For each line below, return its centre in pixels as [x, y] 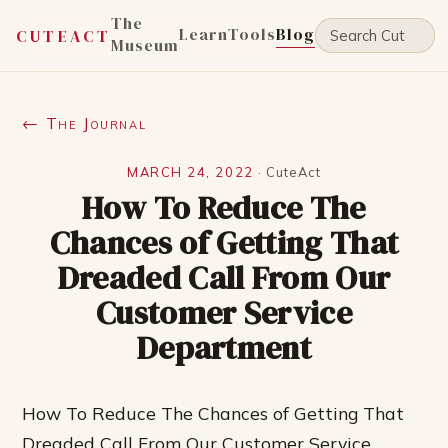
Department [224, 348]
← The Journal [84, 123]
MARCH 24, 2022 [190, 172]
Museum [145, 45]
